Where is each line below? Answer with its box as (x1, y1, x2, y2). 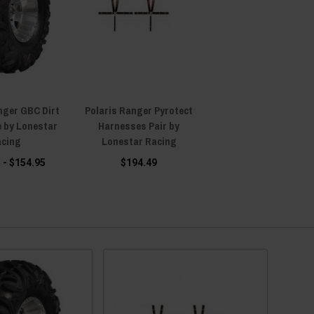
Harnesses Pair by (98, 118, 180, 133)
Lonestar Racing (101, 133, 177, 149)
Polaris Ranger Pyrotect (85, 102, 193, 118)
